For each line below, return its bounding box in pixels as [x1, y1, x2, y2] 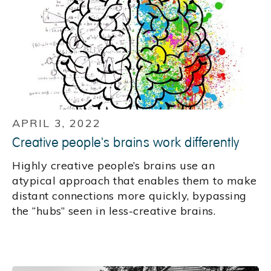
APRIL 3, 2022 [12, 116, 101, 131]
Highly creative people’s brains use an [12, 158, 215, 173]
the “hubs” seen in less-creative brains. [12, 204, 215, 218]
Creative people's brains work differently [12, 134, 240, 152]
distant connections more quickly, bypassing [12, 189, 247, 203]
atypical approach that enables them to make [12, 174, 257, 188]
